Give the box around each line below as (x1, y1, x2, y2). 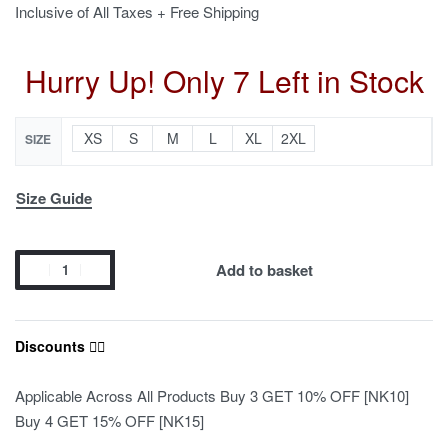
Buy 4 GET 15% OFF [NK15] (15, 409, 204, 431)
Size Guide (16, 186, 92, 209)
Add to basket (216, 258, 313, 281)
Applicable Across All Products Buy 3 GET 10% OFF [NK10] (15, 384, 409, 406)
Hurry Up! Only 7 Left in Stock (24, 59, 424, 103)
